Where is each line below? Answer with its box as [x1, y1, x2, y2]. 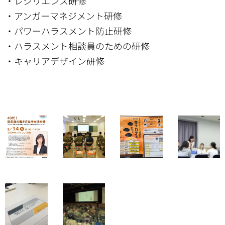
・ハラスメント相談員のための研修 [5, 39, 150, 53]
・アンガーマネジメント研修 [5, 9, 122, 23]
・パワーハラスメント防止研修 [5, 24, 132, 38]
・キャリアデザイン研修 [5, 54, 104, 68]
